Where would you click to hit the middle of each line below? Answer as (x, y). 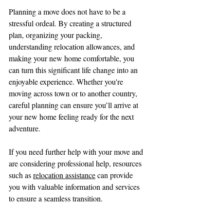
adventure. (25, 128)
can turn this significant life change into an (74, 70)
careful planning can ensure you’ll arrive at (74, 105)
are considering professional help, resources (76, 163)
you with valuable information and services (75, 187)
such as (21, 175)
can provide (115, 175)
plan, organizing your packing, (56, 35)
